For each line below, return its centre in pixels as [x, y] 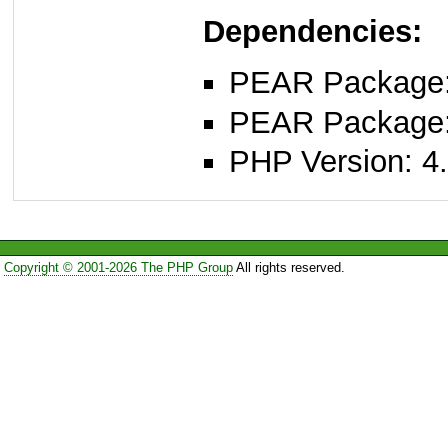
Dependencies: [312, 32]
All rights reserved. [288, 267]
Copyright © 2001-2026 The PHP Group [118, 267]
